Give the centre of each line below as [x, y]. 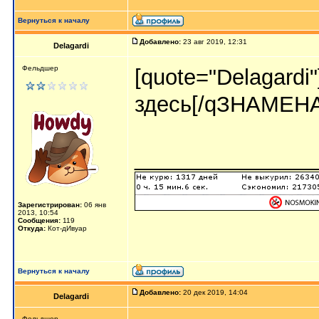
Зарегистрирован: [50, 205]
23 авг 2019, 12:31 [215, 42]
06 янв [94, 205]
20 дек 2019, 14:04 [215, 292]
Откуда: [32, 228]
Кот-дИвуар [66, 228]
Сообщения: [39, 220]
